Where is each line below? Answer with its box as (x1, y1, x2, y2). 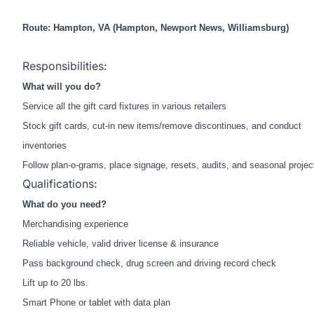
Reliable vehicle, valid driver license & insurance (22, 238, 219, 249)
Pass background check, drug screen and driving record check (22, 258, 276, 268)
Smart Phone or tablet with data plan (22, 297, 170, 308)
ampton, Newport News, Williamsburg (122, 22, 286, 33)
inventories (22, 140, 67, 151)
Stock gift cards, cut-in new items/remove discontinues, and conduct (22, 121, 301, 131)
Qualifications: (22, 177, 97, 191)
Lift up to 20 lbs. (22, 278, 88, 288)
